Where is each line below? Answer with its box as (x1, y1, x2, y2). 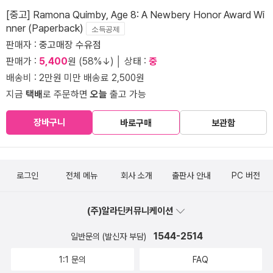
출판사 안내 (171, 170, 211, 180)
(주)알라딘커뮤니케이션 (87, 205, 175, 216)
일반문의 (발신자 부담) (70, 231, 149, 241)
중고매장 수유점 (39, 38, 101, 51)
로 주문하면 (43, 88, 90, 100)
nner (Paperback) (6, 21, 86, 34)
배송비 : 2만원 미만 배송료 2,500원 (6, 71, 144, 83)
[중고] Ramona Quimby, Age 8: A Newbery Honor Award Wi (6, 8, 264, 21)
